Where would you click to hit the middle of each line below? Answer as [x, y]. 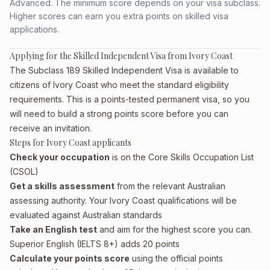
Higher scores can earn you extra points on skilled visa [119, 16]
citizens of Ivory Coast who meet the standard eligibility [119, 85]
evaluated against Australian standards [86, 215]
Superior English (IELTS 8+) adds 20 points [95, 244]
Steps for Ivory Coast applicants [71, 143]
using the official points [176, 258]
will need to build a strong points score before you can [119, 114]
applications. [34, 29]
